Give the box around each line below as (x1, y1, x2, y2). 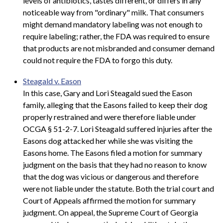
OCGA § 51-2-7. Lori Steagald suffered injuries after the (23, 123, 212, 133)
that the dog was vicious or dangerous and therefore (23, 171, 199, 181)
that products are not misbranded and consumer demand (23, 43, 215, 53)
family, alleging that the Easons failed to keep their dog (23, 100, 208, 110)
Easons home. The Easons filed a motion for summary (23, 147, 202, 157)
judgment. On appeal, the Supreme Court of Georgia (23, 207, 198, 217)
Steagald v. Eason (23, 76, 81, 86)
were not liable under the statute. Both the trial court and (23, 183, 214, 193)
